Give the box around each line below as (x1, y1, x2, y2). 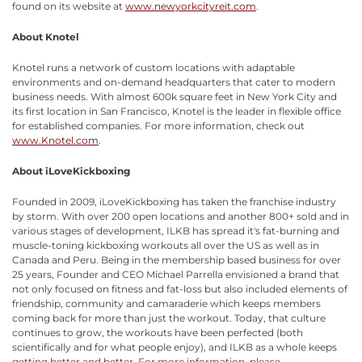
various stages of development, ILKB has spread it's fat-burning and (12, 224, 339, 237)
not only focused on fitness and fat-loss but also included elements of (12, 282, 347, 295)
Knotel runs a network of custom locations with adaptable (12, 61, 295, 74)
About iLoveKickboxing (12, 164, 130, 177)
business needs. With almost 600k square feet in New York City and (12, 90, 337, 103)
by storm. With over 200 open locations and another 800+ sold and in (12, 209, 349, 222)
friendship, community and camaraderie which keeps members (12, 297, 321, 309)
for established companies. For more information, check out (12, 119, 305, 132)
